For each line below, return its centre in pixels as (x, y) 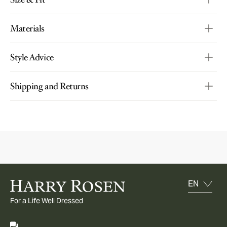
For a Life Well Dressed (47, 200)
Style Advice (32, 57)
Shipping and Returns (49, 86)
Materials (27, 28)
